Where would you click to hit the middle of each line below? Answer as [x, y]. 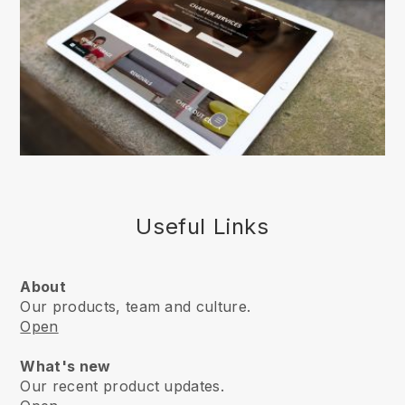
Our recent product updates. [122, 386]
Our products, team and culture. [136, 306]
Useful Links [202, 226]
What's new [67, 366]
